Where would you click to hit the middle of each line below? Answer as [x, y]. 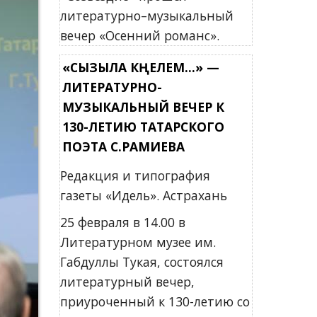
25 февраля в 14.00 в [122, 222]
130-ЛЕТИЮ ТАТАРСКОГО [143, 127]
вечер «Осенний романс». [139, 35]
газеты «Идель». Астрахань [143, 195]
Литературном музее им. [138, 242]
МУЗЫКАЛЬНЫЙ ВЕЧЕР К [143, 107]
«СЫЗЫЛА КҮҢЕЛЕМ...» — [140, 67]
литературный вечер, [127, 282]
